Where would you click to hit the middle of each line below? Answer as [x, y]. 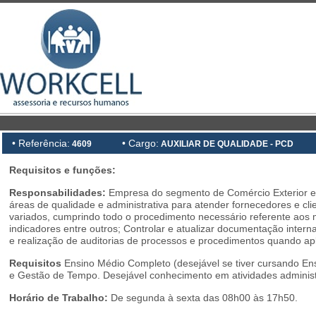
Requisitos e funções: [62, 170]
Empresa [129, 193]
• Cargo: [140, 143]
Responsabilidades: [59, 193]
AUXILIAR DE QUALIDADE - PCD [226, 144]
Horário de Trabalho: [59, 298]
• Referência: [41, 143]
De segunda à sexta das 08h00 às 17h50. [203, 298]
